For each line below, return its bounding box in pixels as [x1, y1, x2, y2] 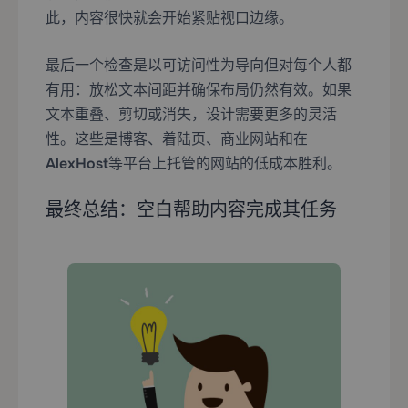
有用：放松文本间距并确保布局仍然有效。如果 [46, 80, 352, 100]
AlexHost [46, 154, 108, 174]
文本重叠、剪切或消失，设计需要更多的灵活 [46, 105, 337, 125]
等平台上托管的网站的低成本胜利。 [108, 154, 342, 174]
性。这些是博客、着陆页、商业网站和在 [46, 129, 308, 149]
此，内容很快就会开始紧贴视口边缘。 [46, 8, 293, 28]
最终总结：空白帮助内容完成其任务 [46, 199, 337, 222]
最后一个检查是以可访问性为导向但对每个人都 [46, 56, 352, 76]
